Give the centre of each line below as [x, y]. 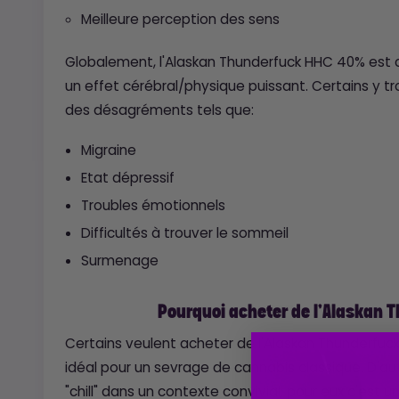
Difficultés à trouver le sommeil [184, 232]
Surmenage [119, 260]
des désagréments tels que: [159, 110]
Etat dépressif [127, 177]
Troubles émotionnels [153, 205]
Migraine [108, 150]
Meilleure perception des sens [180, 20]
